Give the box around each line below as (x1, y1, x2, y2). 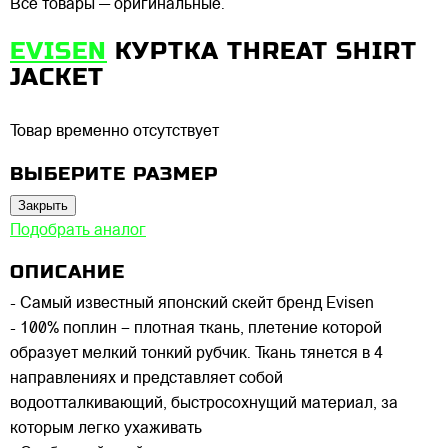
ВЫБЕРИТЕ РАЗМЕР (10, 162, 218, 184)
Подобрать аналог (10, 222, 146, 239)
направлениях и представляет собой (10, 371, 283, 388)
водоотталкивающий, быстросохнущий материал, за (10, 396, 398, 413)
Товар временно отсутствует (10, 123, 219, 140)
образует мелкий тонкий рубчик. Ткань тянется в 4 (10, 346, 383, 363)
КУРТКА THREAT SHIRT (115, 36, 417, 65)
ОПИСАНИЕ (10, 261, 125, 283)
